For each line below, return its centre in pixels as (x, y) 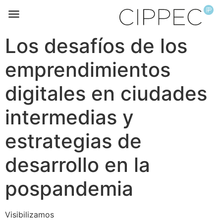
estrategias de (73, 141)
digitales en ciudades (106, 93)
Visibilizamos (29, 215)
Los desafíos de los (96, 46)
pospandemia (69, 189)
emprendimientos (88, 70)
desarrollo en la (78, 165)
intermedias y (69, 117)
